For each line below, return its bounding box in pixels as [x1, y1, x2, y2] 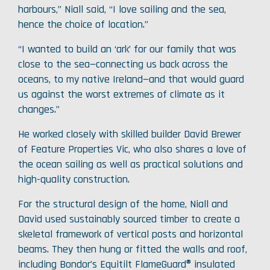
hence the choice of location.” [18, 17, 148, 31]
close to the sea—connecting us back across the [18, 57, 228, 71]
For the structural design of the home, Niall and [18, 197, 228, 211]
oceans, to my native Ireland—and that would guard [18, 72, 244, 86]
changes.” [18, 102, 60, 116]
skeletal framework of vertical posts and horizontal [18, 227, 243, 241]
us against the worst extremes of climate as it [18, 87, 225, 101]
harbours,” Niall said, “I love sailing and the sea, [18, 2, 226, 16]
